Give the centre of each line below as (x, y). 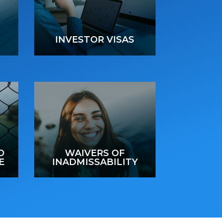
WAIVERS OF (95, 153)
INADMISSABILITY (95, 162)
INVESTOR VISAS (95, 40)
